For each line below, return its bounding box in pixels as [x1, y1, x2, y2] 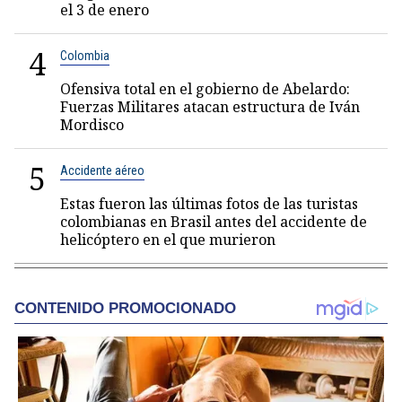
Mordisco [60, 115, 124, 135]
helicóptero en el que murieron [60, 230, 275, 249]
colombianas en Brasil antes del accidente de [60, 212, 367, 232]
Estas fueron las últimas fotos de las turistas [60, 194, 358, 214]
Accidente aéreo [60, 163, 144, 178]
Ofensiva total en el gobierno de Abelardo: [60, 79, 350, 99]
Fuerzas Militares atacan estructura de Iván [60, 97, 360, 117]
